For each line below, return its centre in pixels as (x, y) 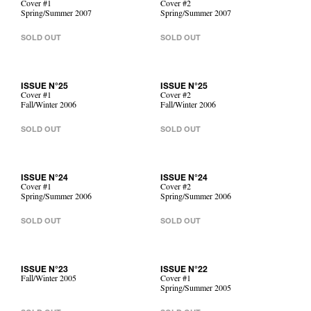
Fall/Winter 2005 (49, 280)
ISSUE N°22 (184, 270)
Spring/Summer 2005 (196, 289)
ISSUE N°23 (44, 270)
